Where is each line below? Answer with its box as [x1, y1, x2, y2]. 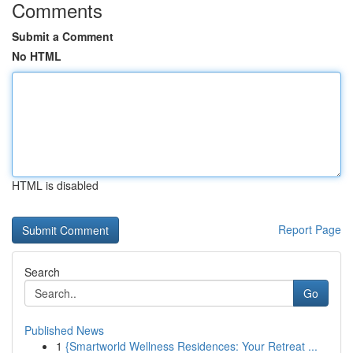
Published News [24, 322, 104, 338]
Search [24, 264, 60, 280]
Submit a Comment [12, 28, 113, 44]
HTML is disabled [12, 177, 98, 193]
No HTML [12, 48, 61, 64]
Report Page [278, 221, 341, 237]
